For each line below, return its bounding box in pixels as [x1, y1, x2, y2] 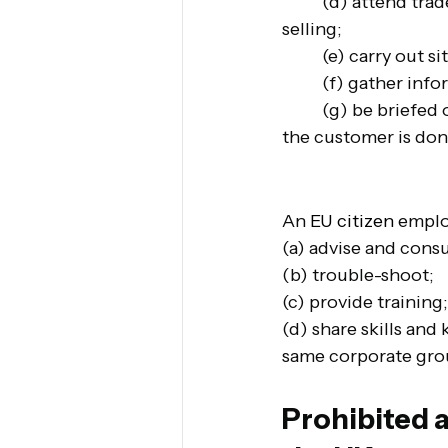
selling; [282, 17, 342, 40]
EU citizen [310, 209, 398, 232]
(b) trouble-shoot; [282, 263, 434, 286]
